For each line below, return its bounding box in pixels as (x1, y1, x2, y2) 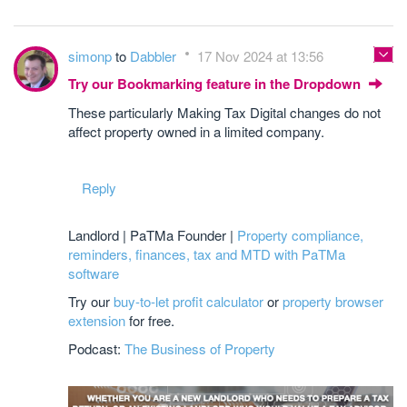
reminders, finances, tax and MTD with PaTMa (68, 244, 345, 263)
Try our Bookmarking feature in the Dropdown (68, 74, 364, 94)
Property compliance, (237, 225, 363, 244)
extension (68, 311, 125, 330)
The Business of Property (124, 339, 275, 358)
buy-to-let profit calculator (114, 292, 263, 311)
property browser (283, 292, 383, 311)
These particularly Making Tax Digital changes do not (68, 103, 381, 122)
